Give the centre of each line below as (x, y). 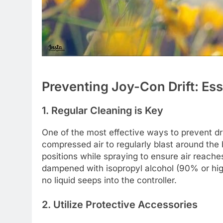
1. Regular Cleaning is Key (103, 110)
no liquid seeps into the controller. (109, 180)
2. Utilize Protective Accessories (120, 205)
